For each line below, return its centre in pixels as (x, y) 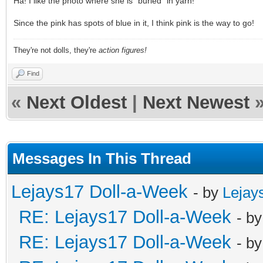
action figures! (123, 50)
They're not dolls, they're (56, 50)
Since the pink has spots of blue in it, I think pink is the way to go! (134, 23)
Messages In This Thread (102, 158)
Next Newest (196, 102)
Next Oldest (77, 102)
